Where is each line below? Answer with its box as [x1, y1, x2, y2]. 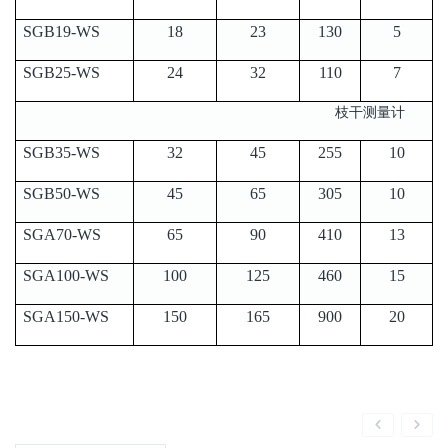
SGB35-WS [23, 143, 100, 161]
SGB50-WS [23, 184, 100, 202]
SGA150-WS [23, 307, 109, 325]
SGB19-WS [23, 22, 100, 40]
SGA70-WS [23, 225, 101, 243]
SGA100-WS [23, 266, 109, 284]
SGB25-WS [23, 63, 100, 81]
